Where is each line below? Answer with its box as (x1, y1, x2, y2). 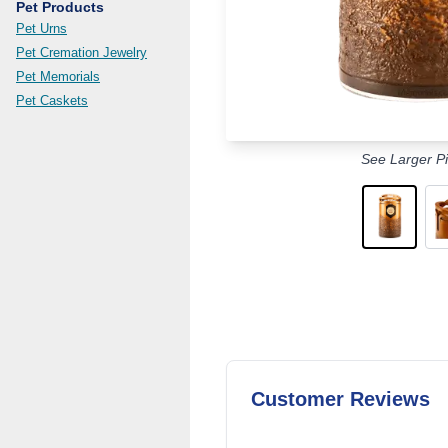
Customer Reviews (251, 388, 430, 410)
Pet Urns (16, 21, 67, 36)
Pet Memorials (16, 69, 100, 84)
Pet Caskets (16, 93, 88, 108)
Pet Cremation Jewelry (16, 45, 147, 60)
